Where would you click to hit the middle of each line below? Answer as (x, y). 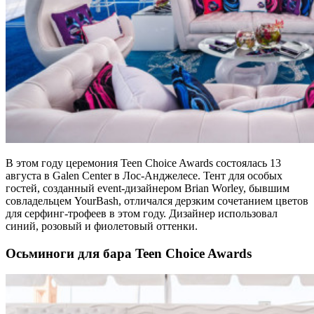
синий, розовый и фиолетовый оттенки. (102, 226)
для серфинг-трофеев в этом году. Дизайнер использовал (142, 213)
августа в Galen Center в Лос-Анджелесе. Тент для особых (144, 175)
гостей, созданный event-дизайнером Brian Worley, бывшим (148, 188)
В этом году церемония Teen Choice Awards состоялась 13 (143, 163)
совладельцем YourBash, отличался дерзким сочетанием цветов (157, 200)
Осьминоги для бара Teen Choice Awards (129, 253)
